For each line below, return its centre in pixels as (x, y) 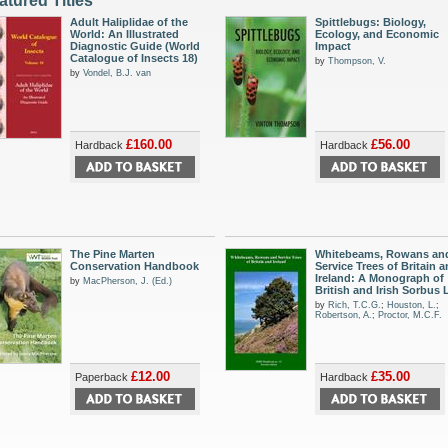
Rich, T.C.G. (354, 305)
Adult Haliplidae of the (129, 22)
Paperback (103, 377)
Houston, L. (411, 305)
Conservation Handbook (134, 266)
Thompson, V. (357, 61)
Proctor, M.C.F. (410, 315)
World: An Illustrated (124, 34)
